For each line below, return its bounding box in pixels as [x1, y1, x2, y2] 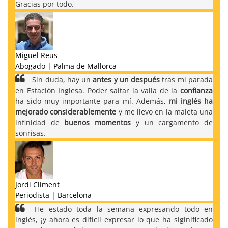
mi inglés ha [168, 96, 213, 106]
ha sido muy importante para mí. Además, [15, 96, 169, 106]
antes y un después [93, 74, 160, 84]
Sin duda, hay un [30, 74, 93, 84]
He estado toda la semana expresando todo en [30, 204, 213, 214]
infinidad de [15, 117, 65, 127]
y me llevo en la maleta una [116, 106, 213, 117]
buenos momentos [64, 117, 131, 127]
